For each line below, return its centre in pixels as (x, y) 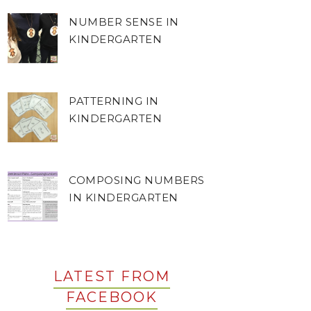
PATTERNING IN (114, 101)
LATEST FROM (112, 276)
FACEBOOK (112, 297)
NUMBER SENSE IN (124, 22)
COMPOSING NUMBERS (137, 180)
